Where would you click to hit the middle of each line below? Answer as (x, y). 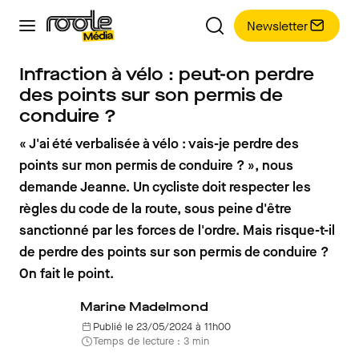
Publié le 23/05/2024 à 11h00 (162, 327)
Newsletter (277, 26)
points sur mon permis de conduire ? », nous (156, 165)
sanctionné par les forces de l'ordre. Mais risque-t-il (177, 230)
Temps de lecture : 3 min (151, 341)
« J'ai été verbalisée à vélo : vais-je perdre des (159, 144)
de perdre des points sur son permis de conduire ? (174, 252)
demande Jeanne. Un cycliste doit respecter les (165, 187)
